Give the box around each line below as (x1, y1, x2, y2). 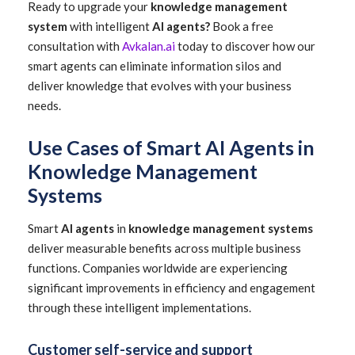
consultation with (28, 39, 122, 53)
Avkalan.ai (122, 39, 175, 53)
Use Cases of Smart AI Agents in (28, 136, 315, 159)
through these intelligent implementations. (28, 300, 251, 315)
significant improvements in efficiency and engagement (28, 281, 315, 295)
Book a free (210, 19, 273, 33)
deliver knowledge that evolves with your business (28, 78, 292, 93)
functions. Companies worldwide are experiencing (28, 261, 288, 275)
